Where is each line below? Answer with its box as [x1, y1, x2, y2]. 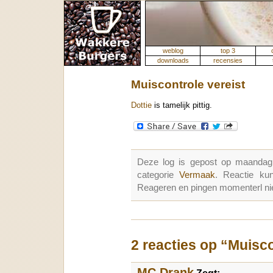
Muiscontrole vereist [131, 78, 245, 91]
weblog [162, 47, 183, 54]
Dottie [131, 101, 152, 110]
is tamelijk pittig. [152, 101, 212, 110]
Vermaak [179, 170, 216, 180]
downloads [157, 57, 189, 64]
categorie [137, 170, 180, 180]
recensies [213, 57, 243, 64]
